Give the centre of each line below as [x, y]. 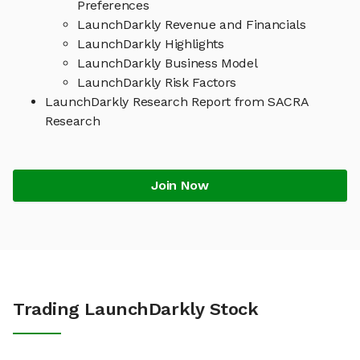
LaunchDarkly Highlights [151, 44]
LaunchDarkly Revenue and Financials [192, 25]
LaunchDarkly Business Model [168, 63]
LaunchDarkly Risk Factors [157, 83]
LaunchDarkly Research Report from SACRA [177, 102]
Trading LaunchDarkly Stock [136, 309]
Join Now [180, 186]
